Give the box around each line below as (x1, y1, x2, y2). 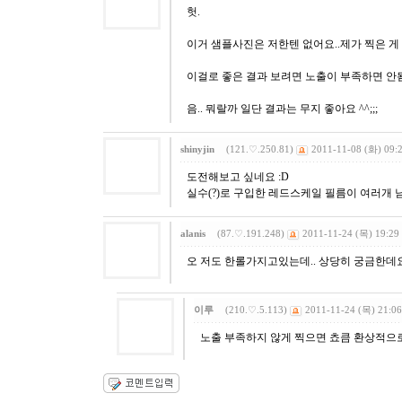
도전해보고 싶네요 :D (187, 170, 289, 183)
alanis (180, 228, 205, 239)
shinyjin (180, 144, 214, 154)
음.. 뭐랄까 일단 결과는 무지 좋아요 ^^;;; (187, 102, 378, 115)
